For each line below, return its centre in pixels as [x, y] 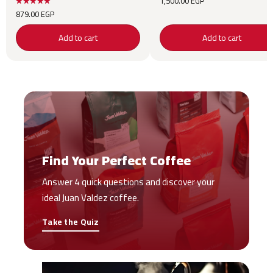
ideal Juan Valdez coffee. [91, 198]
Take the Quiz [71, 222]
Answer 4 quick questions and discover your [129, 182]
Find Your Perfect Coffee [116, 161]
